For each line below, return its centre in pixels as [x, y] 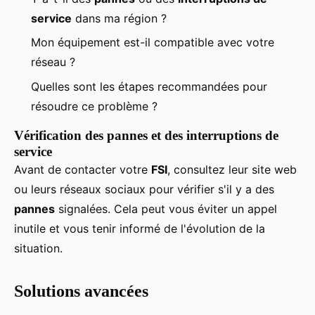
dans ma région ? [119, 19]
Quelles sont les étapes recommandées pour [149, 86]
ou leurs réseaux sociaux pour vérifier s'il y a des [144, 189]
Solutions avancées [81, 291]
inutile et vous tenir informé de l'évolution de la [140, 228]
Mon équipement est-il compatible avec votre [153, 43]
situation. [38, 248]
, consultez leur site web [232, 169]
